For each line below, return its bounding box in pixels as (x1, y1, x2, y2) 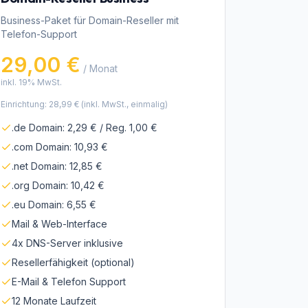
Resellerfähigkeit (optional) (12, 256, 135, 268)
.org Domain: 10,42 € (12, 179, 104, 191)
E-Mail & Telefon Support (12, 276, 126, 287)
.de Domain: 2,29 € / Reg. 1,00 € (12, 122, 157, 133)
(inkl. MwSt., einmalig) (79, 99, 168, 109)
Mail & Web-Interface (12, 218, 107, 230)
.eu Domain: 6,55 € (12, 199, 96, 210)
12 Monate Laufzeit (12, 295, 96, 307)
